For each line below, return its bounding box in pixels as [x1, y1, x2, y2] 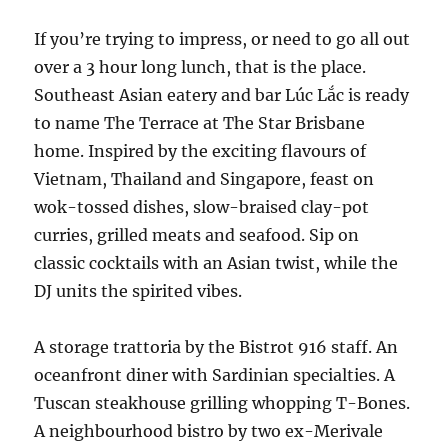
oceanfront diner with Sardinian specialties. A [34, 365, 396, 385]
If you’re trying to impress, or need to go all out [34, 29, 411, 49]
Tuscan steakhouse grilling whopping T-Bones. [34, 393, 411, 413]
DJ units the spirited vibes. [34, 281, 243, 301]
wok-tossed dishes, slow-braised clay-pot [34, 197, 370, 217]
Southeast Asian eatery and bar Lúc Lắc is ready [34, 85, 410, 105]
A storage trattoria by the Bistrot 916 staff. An [34, 337, 399, 357]
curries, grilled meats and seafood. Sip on [34, 225, 360, 245]
